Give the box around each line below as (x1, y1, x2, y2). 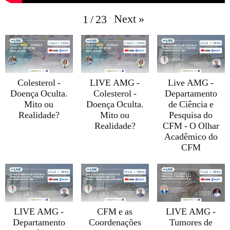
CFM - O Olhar (162, 120, 219, 132)
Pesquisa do (169, 109, 213, 121)
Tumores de (169, 217, 213, 228)
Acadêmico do (164, 131, 218, 143)
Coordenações (88, 217, 141, 228)
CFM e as (97, 206, 133, 218)
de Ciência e (168, 99, 214, 110)
